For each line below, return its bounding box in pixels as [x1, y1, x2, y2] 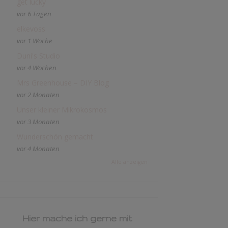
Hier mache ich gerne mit [22, 213, 132, 223]
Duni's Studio [17, 51, 60, 61]
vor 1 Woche [17, 36, 52, 45]
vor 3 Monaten [17, 117, 60, 126]
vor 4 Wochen [17, 63, 56, 72]
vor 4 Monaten [17, 144, 60, 153]
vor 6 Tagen [17, 9, 51, 18]
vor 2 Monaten [17, 90, 60, 99]
